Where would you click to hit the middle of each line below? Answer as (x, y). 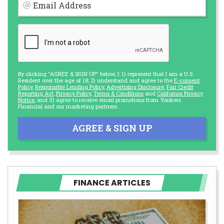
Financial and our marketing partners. (68, 106)
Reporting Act (36, 93)
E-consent (187, 80)
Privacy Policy (73, 93)
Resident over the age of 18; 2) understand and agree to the (96, 80)
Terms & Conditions (118, 93)
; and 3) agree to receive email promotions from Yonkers (108, 99)
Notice (26, 99)
